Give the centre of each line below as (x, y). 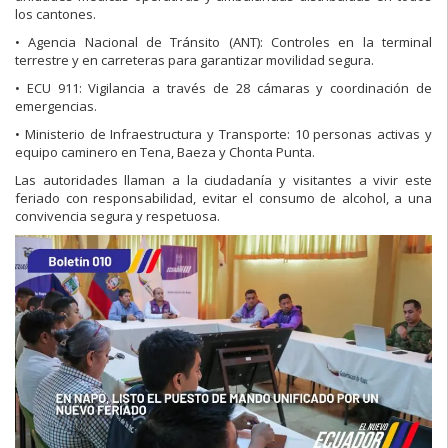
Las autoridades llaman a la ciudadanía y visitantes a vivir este (223, 179)
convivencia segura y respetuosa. (117, 215)
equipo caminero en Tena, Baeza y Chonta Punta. (165, 151)
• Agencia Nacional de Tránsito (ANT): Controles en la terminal (223, 41)
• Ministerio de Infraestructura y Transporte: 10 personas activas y (223, 133)
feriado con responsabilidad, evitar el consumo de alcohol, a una (223, 197)
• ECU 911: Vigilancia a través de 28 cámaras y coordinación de (223, 87)
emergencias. (56, 105)
